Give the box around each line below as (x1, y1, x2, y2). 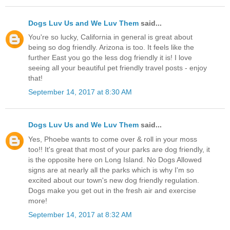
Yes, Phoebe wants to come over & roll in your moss (28, 135, 197, 143)
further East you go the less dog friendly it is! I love (28, 53, 192, 62)
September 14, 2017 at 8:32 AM (28, 210, 132, 219)
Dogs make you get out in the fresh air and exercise (28, 186, 196, 195)
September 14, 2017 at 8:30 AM (28, 88, 132, 97)
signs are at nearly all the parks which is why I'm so (28, 165, 194, 174)
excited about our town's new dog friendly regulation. (28, 176, 199, 184)
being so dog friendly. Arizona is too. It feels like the (28, 43, 194, 51)
